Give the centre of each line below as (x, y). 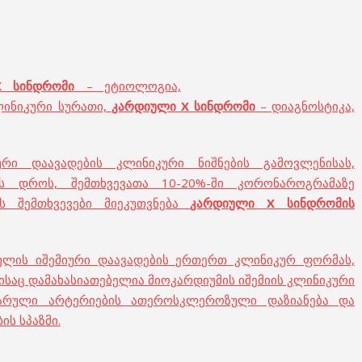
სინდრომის (321, 202)
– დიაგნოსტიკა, (305, 105)
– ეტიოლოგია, (128, 85)
